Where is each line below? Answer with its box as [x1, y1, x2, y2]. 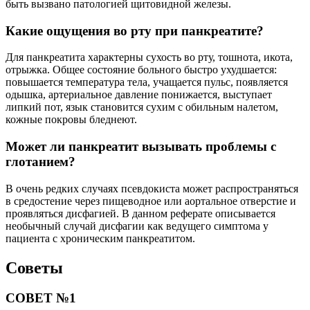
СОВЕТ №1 [6, 291, 76, 306]
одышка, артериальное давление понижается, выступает [6, 89, 272, 101]
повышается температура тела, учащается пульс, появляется [6, 76, 288, 89]
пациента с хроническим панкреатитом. [6, 232, 195, 244]
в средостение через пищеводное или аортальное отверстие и [6, 194, 296, 207]
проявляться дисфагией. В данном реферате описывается [6, 207, 275, 219]
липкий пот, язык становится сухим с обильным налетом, [6, 101, 278, 113]
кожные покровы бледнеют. [6, 113, 137, 126]
